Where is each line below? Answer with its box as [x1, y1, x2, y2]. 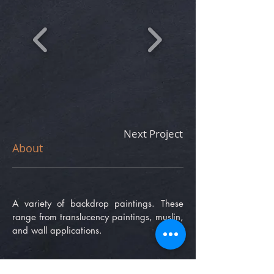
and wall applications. [12, 224, 102, 236]
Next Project [124, 127, 183, 141]
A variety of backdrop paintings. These [12, 198, 183, 209]
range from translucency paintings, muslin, [12, 211, 183, 223]
